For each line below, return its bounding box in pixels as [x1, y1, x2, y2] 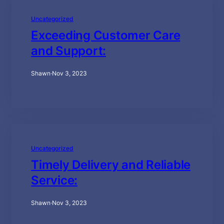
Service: [31, 173, 77, 188]
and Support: [31, 43, 106, 58]
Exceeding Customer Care [31, 28, 180, 43]
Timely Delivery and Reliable [31, 157, 190, 172]
